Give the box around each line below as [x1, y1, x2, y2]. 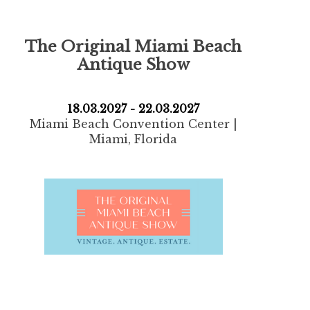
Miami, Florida [89, 131, 178, 146]
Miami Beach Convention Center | [29, 116, 237, 131]
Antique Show [77, 54, 190, 74]
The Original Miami [25, 36, 193, 56]
